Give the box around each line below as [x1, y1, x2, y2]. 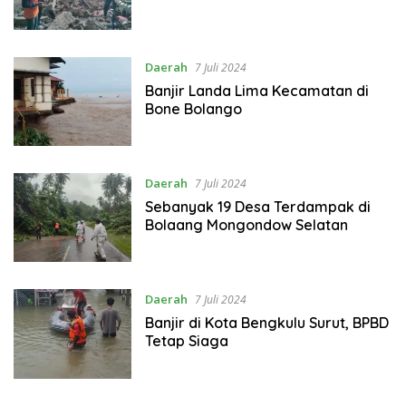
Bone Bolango [144, 99, 242, 118]
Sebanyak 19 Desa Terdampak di [144, 198, 371, 216]
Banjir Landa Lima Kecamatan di [144, 81, 369, 100]
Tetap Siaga [144, 332, 228, 351]
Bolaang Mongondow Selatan [144, 216, 348, 234]
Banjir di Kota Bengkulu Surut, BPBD [144, 314, 389, 333]
